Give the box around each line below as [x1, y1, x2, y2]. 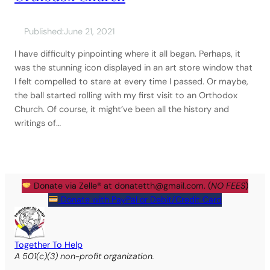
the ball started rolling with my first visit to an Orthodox [14, 90, 237, 101]
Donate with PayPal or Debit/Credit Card [58, 194, 222, 206]
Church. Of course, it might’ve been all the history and [14, 104, 229, 115]
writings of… [14, 118, 61, 129]
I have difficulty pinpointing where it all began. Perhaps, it [14, 48, 240, 60]
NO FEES [211, 180, 246, 192]
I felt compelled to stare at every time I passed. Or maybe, [14, 76, 248, 87]
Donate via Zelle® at [31, 180, 115, 192]
